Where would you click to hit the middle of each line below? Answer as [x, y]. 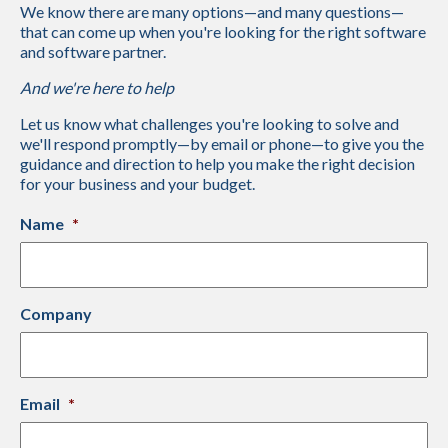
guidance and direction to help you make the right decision [217, 163]
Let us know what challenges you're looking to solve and [209, 123]
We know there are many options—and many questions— [212, 11]
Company [56, 313]
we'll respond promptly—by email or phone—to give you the [222, 143]
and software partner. [93, 51]
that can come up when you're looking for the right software [223, 31]
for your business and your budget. [137, 183]
